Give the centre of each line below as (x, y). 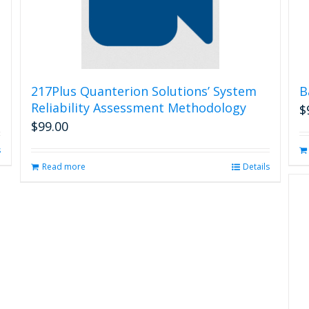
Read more (63, 167)
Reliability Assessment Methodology (138, 108)
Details (256, 167)
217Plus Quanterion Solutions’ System (143, 91)
